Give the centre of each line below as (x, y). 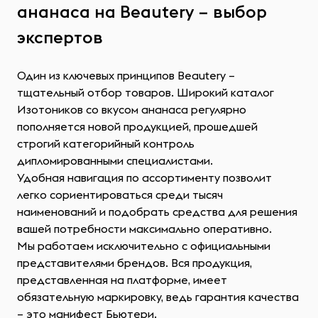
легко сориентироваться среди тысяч (120, 194)
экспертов (60, 37)
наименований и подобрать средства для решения (157, 212)
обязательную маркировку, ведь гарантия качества (158, 297)
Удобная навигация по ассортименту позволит (144, 177)
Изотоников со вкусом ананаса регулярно (132, 109)
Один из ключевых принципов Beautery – (126, 75)
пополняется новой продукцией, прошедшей (137, 126)
